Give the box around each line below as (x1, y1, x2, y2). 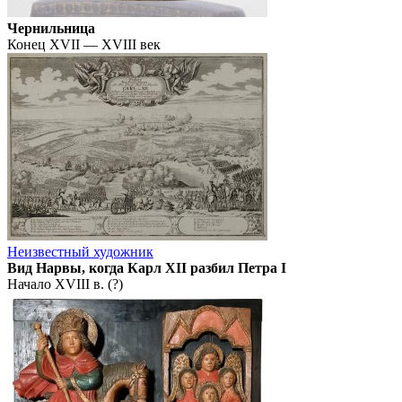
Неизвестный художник (7, 244, 153, 260)
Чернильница (7, 21, 95, 37)
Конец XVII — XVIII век (7, 37, 161, 53)
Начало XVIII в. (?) (7, 276, 123, 293)
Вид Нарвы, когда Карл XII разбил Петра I (7, 260, 286, 276)
